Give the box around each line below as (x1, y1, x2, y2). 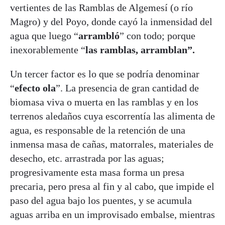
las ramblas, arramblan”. (85, 44, 195, 55)
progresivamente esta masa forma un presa (10, 166, 184, 178)
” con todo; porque (120, 30, 195, 41)
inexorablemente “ (10, 44, 85, 55)
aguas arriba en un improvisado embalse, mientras (10, 208, 215, 220)
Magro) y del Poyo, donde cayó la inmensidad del (10, 16, 212, 27)
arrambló (78, 30, 120, 41)
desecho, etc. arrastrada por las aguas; (10, 152, 164, 164)
